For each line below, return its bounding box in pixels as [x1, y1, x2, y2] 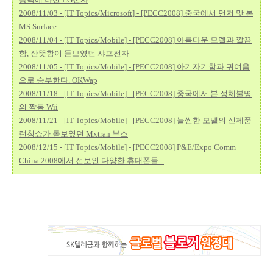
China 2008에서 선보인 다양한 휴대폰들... [19, 156, 164, 166]
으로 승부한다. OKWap [19, 76, 97, 85]
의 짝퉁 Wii [19, 102, 58, 112]
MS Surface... [19, 22, 62, 32]
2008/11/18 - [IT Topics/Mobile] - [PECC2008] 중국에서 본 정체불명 [19, 89, 252, 99]
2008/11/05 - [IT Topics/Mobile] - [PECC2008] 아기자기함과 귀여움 [19, 62, 250, 72]
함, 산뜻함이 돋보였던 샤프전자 [19, 49, 129, 58]
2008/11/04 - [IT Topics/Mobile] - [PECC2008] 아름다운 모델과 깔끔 [19, 35, 252, 45]
